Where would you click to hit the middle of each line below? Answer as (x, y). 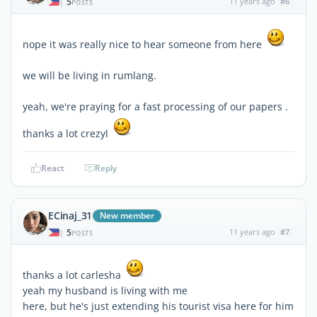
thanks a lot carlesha (73, 275)
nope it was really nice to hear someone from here (144, 44)
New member (127, 215)
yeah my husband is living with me (105, 290)
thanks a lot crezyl (67, 133)
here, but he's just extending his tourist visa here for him (158, 306)
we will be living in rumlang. (90, 75)
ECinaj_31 (70, 215)
